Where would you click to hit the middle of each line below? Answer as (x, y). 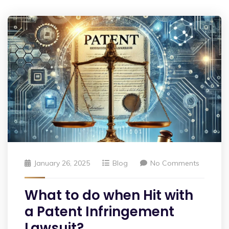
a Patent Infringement (99, 212)
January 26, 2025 (62, 163)
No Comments (175, 163)
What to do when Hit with (109, 196)
